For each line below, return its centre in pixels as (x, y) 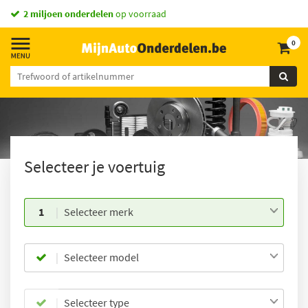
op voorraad (140, 14)
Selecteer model (101, 257)
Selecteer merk (98, 212)
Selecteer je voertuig (95, 167)
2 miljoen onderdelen (68, 14)
